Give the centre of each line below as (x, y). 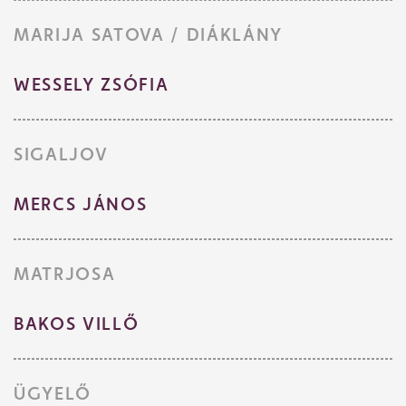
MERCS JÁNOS (81, 204)
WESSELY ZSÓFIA (92, 85)
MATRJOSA (65, 274)
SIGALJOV (61, 155)
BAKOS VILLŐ (77, 324)
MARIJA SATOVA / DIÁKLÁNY (148, 35)
